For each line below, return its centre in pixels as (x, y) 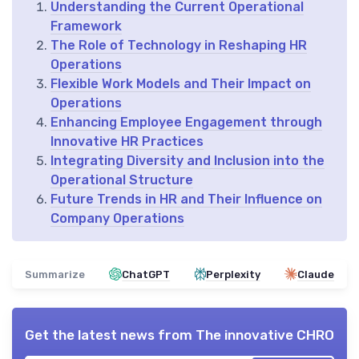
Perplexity (233, 274)
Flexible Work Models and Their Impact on (181, 83)
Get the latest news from (110, 335)
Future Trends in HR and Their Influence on (186, 199)
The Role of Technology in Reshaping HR (179, 45)
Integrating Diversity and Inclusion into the (188, 160)
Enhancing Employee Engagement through (186, 122)
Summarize (55, 274)
